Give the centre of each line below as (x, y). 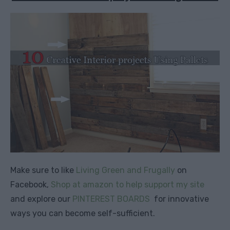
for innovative (179, 199)
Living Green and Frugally (126, 170)
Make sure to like (42, 170)
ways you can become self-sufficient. (83, 213)
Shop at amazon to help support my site (128, 184)
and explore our (41, 199)
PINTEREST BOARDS (111, 199)
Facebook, (30, 184)
